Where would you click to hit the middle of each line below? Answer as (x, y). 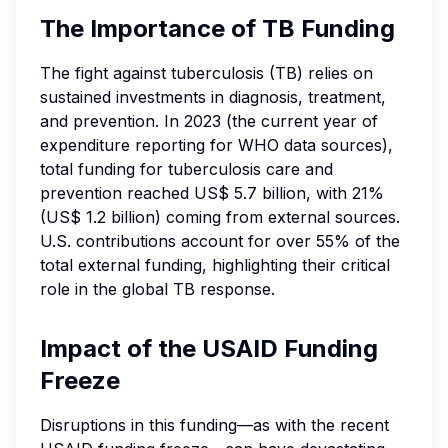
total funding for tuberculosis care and (186, 169)
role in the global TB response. (157, 289)
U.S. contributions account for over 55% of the (220, 241)
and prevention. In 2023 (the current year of (209, 121)
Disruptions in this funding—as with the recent (214, 425)
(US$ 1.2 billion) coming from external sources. (220, 217)
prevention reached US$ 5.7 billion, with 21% (212, 193)
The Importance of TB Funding (217, 28)
